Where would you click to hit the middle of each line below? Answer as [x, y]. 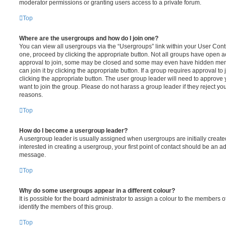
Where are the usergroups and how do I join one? [89, 38]
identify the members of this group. [66, 207]
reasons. [31, 95]
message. [33, 155]
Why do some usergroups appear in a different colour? [97, 190]
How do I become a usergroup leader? [73, 130]
